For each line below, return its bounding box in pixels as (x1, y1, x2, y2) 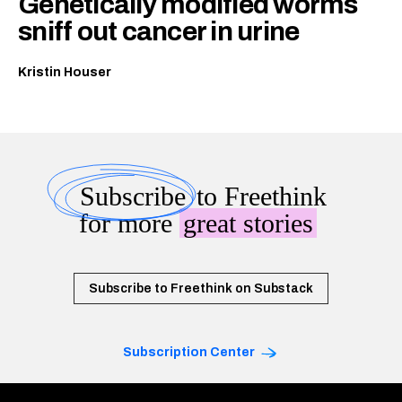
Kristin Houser (18, 66, 111, 79)
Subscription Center (123, 345, 255, 359)
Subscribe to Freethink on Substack (89, 282, 313, 295)
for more (78, 208, 179, 238)
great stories (182, 208, 313, 238)
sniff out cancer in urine (18, 17, 300, 46)
